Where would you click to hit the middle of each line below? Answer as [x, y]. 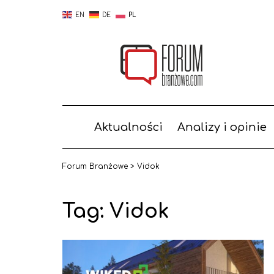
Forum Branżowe [95, 166]
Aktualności [128, 127]
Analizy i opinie [222, 127]
